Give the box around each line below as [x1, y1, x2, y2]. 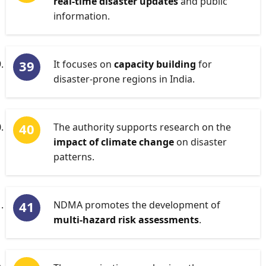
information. [53, 9, 110, 23]
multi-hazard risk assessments [53, 213, 199, 226]
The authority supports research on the [53, 121, 231, 134]
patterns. [53, 150, 94, 163]
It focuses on [53, 58, 114, 71]
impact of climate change [53, 135, 174, 148]
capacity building [114, 58, 196, 71]
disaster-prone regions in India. [53, 72, 195, 85]
